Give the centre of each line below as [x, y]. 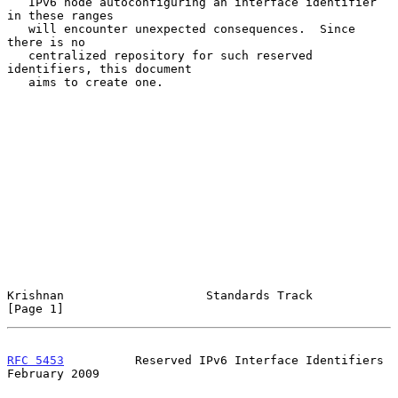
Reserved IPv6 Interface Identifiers [224, 360]
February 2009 [53, 373]
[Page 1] [36, 308]
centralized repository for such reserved [18, 55]
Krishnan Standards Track [160, 295]
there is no [46, 42]
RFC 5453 [36, 360]
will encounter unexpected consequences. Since [18, 28]
